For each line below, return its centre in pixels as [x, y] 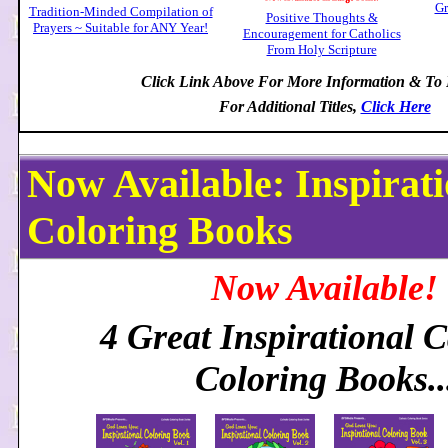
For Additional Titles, [289, 106]
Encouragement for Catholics [321, 33]
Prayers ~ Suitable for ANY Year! [120, 27]
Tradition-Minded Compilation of [120, 11]
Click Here [395, 106]
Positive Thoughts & [321, 17]
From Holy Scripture [321, 49]
